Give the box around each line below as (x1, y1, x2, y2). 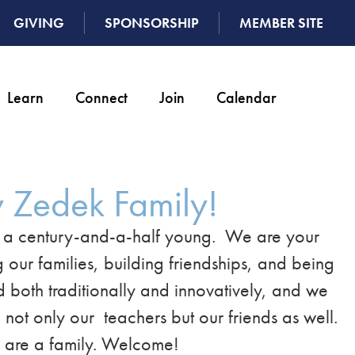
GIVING (13, 13, 64, 32)
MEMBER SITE (239, 13, 323, 32)
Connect (74, 87, 128, 108)
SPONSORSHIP (104, 13, 199, 32)
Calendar (216, 87, 277, 108)
